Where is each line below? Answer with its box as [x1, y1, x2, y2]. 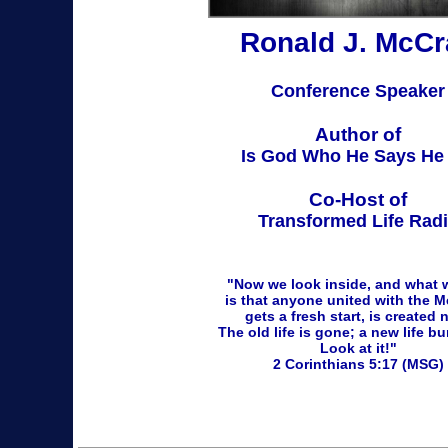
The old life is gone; [217, 324, 359, 340]
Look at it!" [319, 340, 397, 356]
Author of [315, 124, 401, 145]
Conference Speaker [271, 81, 445, 101]
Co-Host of [309, 189, 407, 210]
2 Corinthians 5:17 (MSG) [272, 356, 444, 372]
